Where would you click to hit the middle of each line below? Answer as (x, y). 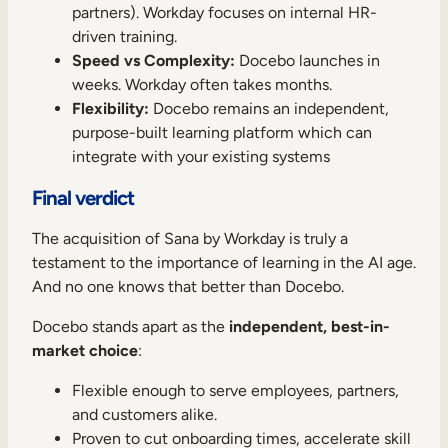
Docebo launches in (307, 61)
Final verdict (83, 198)
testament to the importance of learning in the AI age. (224, 263)
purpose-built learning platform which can (222, 133)
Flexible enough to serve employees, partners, (235, 391)
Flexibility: (110, 109)
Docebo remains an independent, (269, 109)
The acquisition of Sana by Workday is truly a (190, 239)
